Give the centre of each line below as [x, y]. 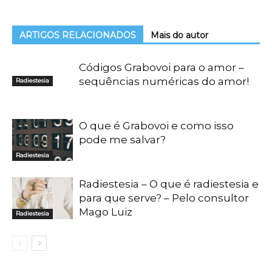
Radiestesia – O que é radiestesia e [169, 184]
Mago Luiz [106, 212]
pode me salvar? [122, 140]
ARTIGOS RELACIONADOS [78, 35]
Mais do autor [179, 35]
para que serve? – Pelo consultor [164, 198]
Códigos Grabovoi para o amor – [161, 67]
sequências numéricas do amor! [164, 81]
